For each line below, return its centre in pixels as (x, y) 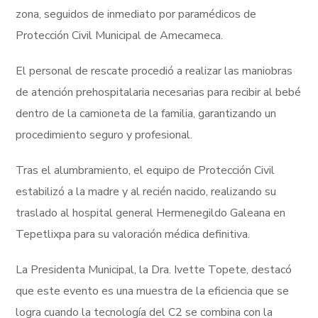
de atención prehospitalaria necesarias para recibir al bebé (159, 93)
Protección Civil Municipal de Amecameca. (120, 36)
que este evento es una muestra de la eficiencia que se (153, 291)
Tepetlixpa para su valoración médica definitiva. (133, 235)
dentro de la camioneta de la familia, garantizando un (146, 114)
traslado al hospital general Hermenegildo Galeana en (151, 213)
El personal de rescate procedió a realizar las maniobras (154, 71)
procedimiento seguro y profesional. (104, 135)
